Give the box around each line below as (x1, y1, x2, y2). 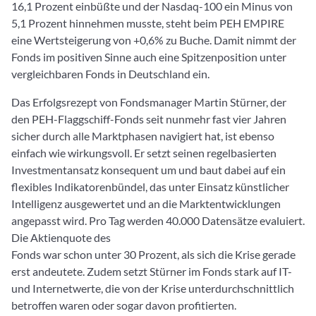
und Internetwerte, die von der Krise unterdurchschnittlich (11, 281, 294, 295)
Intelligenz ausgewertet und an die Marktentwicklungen (11, 197, 281, 210)
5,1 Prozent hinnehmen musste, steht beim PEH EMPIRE (11, 16, 284, 30)
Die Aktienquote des (11, 231, 111, 244)
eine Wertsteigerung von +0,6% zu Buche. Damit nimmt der (11, 33, 296, 47)
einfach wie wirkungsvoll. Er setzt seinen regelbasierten (11, 146, 276, 159)
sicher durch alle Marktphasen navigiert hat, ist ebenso (11, 129, 274, 142)
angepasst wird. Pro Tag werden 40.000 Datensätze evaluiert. (11, 214, 305, 227)
